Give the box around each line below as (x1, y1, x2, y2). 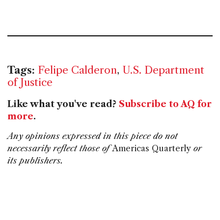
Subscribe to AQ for (119, 99, 212, 110)
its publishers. (7, 156, 63, 166)
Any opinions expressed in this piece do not (7, 131, 178, 141)
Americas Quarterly (112, 143, 191, 154)
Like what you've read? (7, 99, 119, 110)
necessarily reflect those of (7, 143, 112, 154)
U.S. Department (122, 64, 204, 77)
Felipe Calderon (38, 64, 117, 77)
